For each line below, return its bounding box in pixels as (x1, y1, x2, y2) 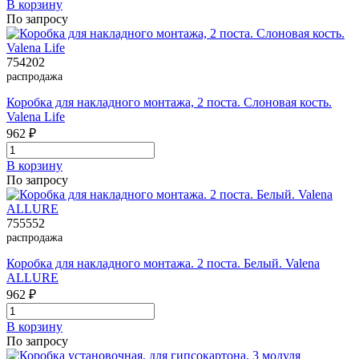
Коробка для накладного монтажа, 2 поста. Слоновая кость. (6, 95, 332, 110)
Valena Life (6, 110, 65, 124)
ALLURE (6, 271, 58, 285)
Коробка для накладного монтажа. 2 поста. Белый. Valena (6, 256, 320, 271)
